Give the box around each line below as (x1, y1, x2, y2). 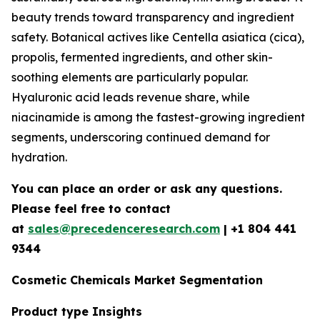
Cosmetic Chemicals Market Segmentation (11, 273, 263, 288)
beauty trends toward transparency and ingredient (11, 10, 294, 25)
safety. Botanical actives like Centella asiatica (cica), (11, 30, 304, 45)
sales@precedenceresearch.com (28, 221, 220, 236)
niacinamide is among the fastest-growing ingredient (11, 110, 305, 125)
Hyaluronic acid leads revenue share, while (11, 90, 250, 105)
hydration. (11, 150, 67, 165)
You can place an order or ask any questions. (11, 181, 282, 196)
